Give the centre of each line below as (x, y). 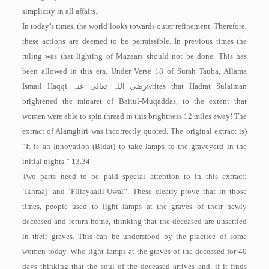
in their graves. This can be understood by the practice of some (134, 236)
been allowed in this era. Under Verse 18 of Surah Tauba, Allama (134, 71)
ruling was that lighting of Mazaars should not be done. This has (134, 56)
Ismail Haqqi (47, 86)
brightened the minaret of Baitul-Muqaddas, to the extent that (134, 101)
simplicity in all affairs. (59, 11)
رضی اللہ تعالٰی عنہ (110, 86)
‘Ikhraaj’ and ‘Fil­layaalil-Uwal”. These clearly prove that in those (134, 191)
